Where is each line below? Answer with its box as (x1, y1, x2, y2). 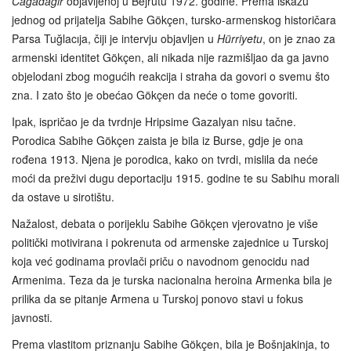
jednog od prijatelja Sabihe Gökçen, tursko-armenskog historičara (12, 11, 336, 27)
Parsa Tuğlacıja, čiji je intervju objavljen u (12, 30, 217, 46)
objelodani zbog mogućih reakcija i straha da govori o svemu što (12, 67, 330, 84)
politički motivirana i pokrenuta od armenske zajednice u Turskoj (12, 233, 328, 250)
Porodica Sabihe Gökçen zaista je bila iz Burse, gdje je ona (12, 132, 303, 148)
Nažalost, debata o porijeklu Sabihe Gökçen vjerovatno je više (12, 215, 318, 231)
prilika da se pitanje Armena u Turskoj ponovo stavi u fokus (12, 290, 303, 306)
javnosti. (12, 309, 52, 325)
